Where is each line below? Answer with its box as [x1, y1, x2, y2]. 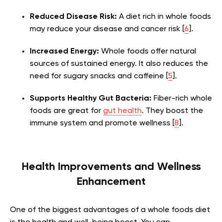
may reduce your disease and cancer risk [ [30, 25, 184, 33]
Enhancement [76, 176, 146, 187]
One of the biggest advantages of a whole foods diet [10, 206, 210, 214]
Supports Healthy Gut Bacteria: [30, 94, 152, 103]
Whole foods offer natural [99, 47, 196, 55]
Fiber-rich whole [152, 94, 212, 103]
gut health [103, 107, 142, 115]
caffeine [134, 72, 164, 80]
